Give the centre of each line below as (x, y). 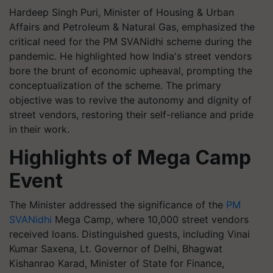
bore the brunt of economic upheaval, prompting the (131, 71)
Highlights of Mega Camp (130, 158)
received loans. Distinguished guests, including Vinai (129, 234)
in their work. (39, 129)
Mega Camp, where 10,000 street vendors (150, 219)
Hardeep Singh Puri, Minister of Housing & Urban (122, 12)
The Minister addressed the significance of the (118, 205)
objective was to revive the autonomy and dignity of (130, 100)
